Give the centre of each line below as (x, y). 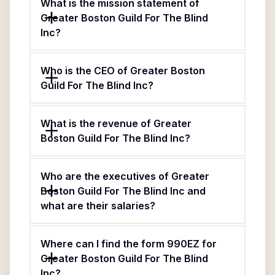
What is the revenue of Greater (116, 123)
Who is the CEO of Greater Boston (123, 71)
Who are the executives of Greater (125, 176)
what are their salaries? (98, 206)
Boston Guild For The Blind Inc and (123, 191)
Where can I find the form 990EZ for (129, 244)
